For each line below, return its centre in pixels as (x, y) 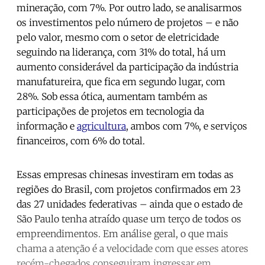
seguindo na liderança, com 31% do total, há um (121, 52)
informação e (47, 126)
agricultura (101, 126)
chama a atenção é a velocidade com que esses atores (132, 248)
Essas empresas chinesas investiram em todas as (125, 174)
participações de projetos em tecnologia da (110, 111)
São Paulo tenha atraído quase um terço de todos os (129, 219)
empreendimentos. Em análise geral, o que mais (122, 233)
